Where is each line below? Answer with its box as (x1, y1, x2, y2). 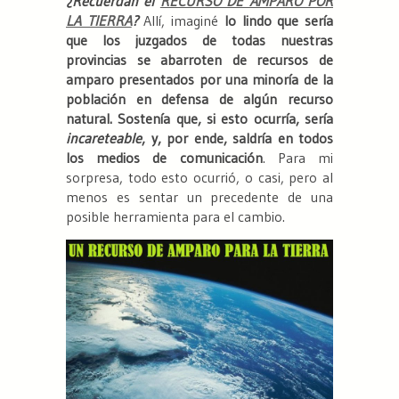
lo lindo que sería (224, 12, 334, 30)
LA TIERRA (66, 12, 132, 30)
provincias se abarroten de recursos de (66, 51, 333, 69)
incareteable (66, 129, 142, 148)
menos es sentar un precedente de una (66, 188, 333, 207)
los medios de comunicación (66, 149, 263, 167)
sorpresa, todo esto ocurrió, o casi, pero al (66, 168, 333, 187)
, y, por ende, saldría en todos (142, 129, 333, 148)
